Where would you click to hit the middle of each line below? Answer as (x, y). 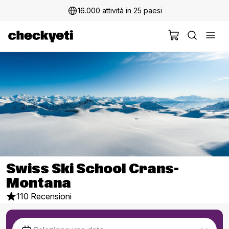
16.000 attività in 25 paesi (120, 10)
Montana (39, 184)
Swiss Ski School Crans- (93, 169)
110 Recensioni (44, 196)
